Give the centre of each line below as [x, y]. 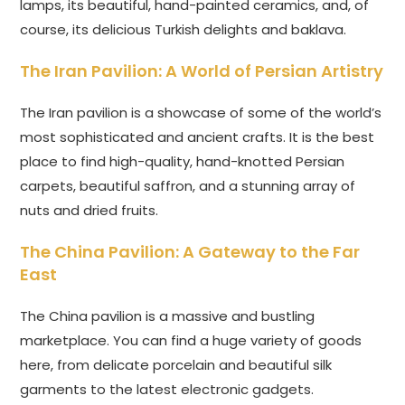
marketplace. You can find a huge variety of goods [191, 341]
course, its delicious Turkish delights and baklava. [184, 30]
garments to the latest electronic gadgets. [167, 390]
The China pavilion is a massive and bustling [168, 316]
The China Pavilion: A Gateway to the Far [190, 252]
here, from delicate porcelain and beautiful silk [176, 365]
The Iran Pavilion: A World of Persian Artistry [202, 71]
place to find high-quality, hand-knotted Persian [183, 162]
